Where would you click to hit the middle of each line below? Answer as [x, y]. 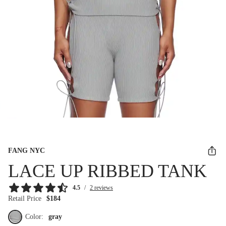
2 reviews [101, 187]
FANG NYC [26, 150]
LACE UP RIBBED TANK [107, 171]
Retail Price [25, 198]
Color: [35, 216]
